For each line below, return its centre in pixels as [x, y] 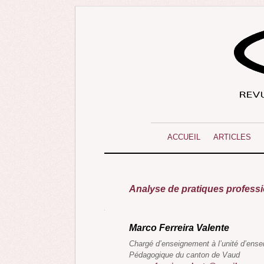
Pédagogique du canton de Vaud [184, 255]
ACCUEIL [184, 137]
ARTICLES [232, 137]
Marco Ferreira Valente [179, 228]
